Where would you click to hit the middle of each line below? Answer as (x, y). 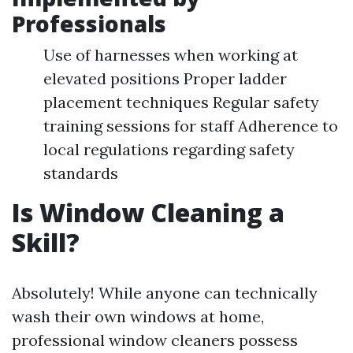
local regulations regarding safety (169, 149)
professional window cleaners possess (155, 340)
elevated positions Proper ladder (165, 78)
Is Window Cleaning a (148, 212)
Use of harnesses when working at (171, 55)
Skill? (46, 242)
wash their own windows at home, (138, 316)
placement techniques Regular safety (181, 102)
